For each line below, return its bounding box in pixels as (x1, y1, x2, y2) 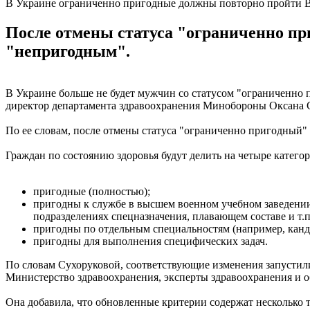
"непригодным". (6, 42, 130, 60)
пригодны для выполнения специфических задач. (33, 235, 268, 247)
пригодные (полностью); (33, 185, 150, 197)
